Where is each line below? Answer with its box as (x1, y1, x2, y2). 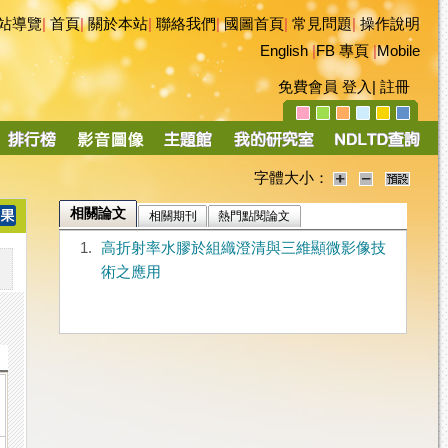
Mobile (377, 43, 420, 59)
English (260, 43, 308, 59)
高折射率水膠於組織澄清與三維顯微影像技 (100, 240, 386, 257)
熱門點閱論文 (218, 209, 291, 224)
